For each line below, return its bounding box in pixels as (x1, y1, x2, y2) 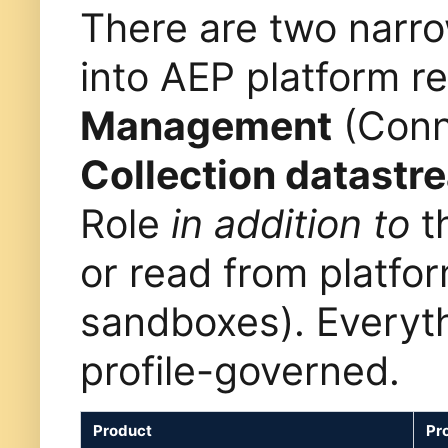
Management (80, 102, 332, 150)
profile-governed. (80, 347, 400, 395)
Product (93, 421, 152, 441)
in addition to (171, 200, 410, 248)
